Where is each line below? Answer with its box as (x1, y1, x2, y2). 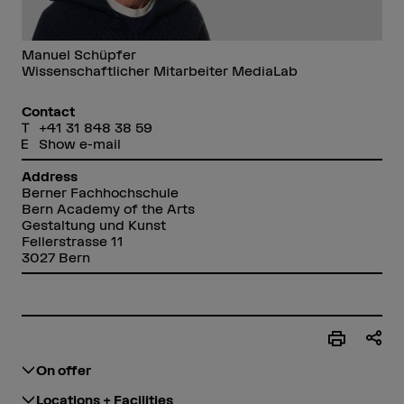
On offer (36, 362, 92, 378)
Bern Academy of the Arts (21, 200, 195, 216)
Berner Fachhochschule (21, 184, 179, 200)
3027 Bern (21, 249, 90, 265)
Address (21, 168, 78, 184)
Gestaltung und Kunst (21, 216, 166, 233)
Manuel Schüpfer (21, 47, 136, 63)
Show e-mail (38, 135, 121, 151)
